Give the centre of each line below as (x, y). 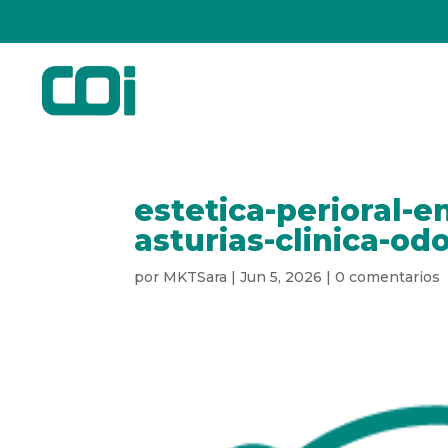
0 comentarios (388, 276)
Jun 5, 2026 (281, 276)
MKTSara (195, 276)
